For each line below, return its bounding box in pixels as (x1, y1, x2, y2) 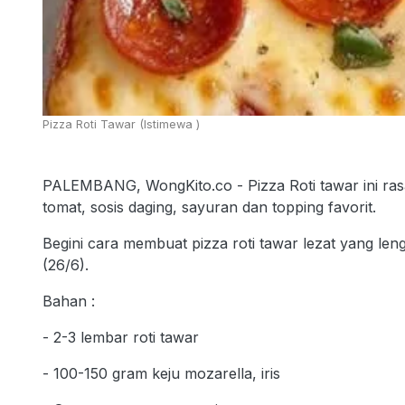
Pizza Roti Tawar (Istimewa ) (42, 117, 200, 131)
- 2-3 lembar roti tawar (42, 327, 199, 346)
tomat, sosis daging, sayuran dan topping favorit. (42, 197, 376, 216)
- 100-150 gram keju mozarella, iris (42, 363, 280, 382)
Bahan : (42, 291, 95, 310)
